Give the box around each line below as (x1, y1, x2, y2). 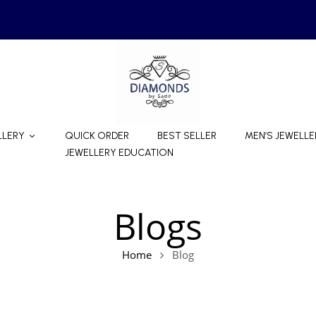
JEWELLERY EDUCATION (65, 147, 174, 159)
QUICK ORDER (65, 130, 129, 142)
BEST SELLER (157, 130, 217, 142)
